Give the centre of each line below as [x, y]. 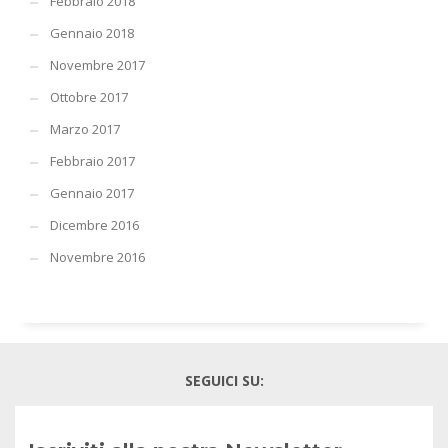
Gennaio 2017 [92, 193]
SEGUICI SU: [224, 381]
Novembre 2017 [97, 65]
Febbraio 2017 [92, 161]
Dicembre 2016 [94, 225]
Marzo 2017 [85, 129]
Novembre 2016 [97, 257]
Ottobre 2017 [89, 97]
